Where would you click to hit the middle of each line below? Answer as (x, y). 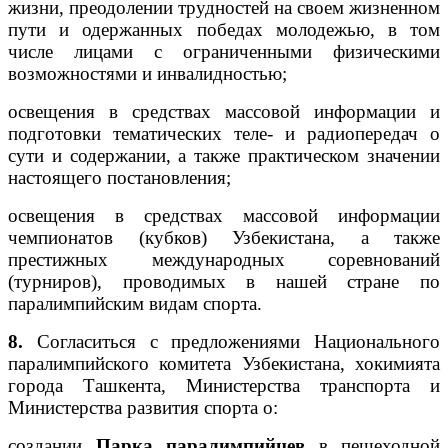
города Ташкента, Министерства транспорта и (224, 385)
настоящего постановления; (119, 177)
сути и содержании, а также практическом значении (224, 155)
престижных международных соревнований (224, 259)
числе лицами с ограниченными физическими (224, 51)
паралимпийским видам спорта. (135, 303)
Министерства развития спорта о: (143, 407)
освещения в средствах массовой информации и (224, 111)
